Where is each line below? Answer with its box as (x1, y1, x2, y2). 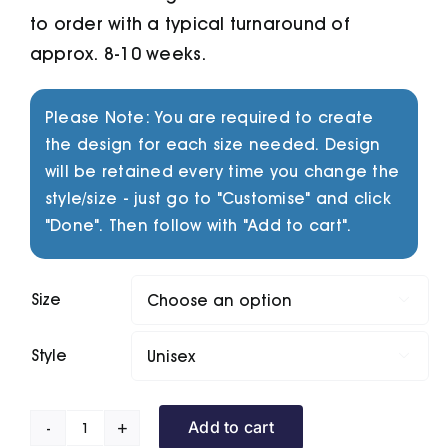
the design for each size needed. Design (44, 135, 381, 155)
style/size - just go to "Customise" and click (44, 189, 391, 209)
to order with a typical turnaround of (29, 13, 350, 35)
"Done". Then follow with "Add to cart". (44, 216, 352, 236)
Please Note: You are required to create (44, 108, 374, 128)
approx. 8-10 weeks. (29, 43, 207, 65)
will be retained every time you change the (44, 162, 400, 182)
